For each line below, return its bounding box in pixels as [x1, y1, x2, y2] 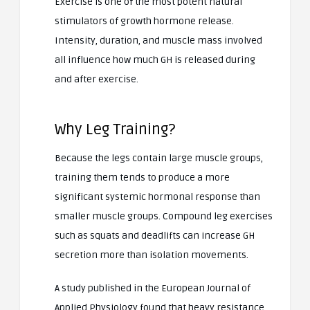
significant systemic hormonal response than [55, 191, 260, 203]
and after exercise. [55, 73, 138, 86]
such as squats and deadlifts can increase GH [55, 230, 255, 242]
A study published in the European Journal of [55, 282, 250, 295]
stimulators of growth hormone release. [55, 15, 234, 28]
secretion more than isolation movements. [55, 249, 248, 262]
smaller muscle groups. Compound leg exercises [55, 210, 273, 223]
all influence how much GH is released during [55, 54, 255, 66]
